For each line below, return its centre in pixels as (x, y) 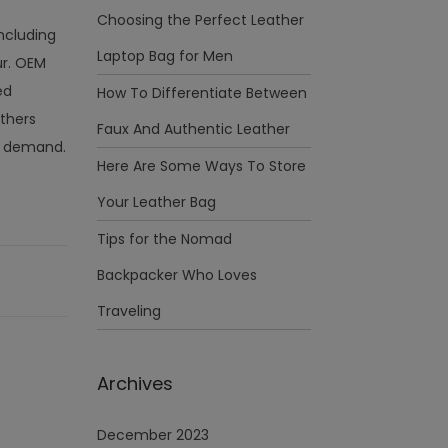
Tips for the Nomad (164, 239)
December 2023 (153, 435)
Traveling (129, 311)
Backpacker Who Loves (177, 275)
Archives (135, 383)
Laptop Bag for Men (165, 56)
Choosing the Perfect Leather (200, 20)
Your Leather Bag (156, 202)
